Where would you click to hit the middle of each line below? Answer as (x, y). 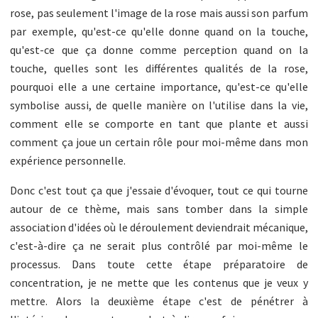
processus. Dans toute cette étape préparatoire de (159, 264)
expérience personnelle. (68, 160)
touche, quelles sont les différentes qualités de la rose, (159, 68)
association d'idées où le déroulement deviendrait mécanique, (159, 227)
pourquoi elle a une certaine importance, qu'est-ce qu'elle (159, 86)
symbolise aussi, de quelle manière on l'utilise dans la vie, (159, 105)
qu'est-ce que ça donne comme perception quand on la (159, 49)
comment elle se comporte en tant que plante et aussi (159, 123)
